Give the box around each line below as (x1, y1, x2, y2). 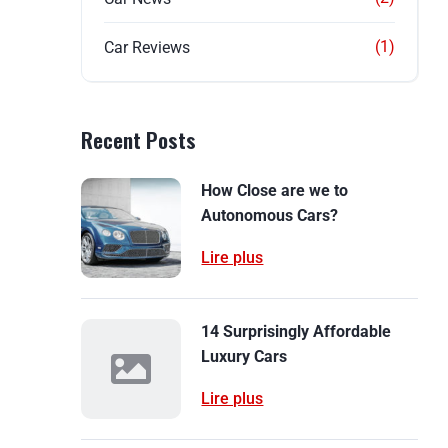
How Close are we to (201, 181, 349, 200)
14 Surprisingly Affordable (201, 322, 392, 341)
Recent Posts (81, 124, 197, 155)
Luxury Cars (201, 347, 288, 366)
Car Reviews (104, 38, 191, 57)
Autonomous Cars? (201, 206, 339, 225)
